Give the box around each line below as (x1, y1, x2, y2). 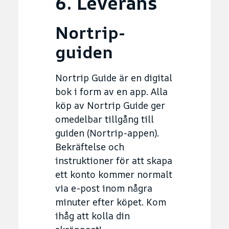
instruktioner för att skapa (55, 154, 172, 167)
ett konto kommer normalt (55, 168, 172, 180)
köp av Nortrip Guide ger (55, 99, 165, 111)
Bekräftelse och (55, 140, 124, 153)
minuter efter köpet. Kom (55, 195, 166, 208)
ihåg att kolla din (55, 209, 130, 222)
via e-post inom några (55, 181, 152, 194)
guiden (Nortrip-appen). (55, 126, 159, 139)
